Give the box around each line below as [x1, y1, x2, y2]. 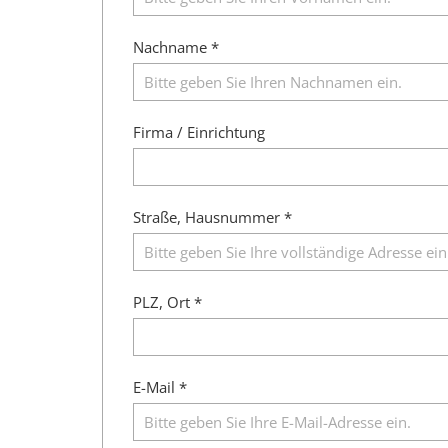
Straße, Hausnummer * [133, 206, 292, 227]
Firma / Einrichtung [133, 121, 265, 142]
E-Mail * [133, 376, 187, 397]
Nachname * [133, 36, 219, 57]
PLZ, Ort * [133, 291, 202, 312]
